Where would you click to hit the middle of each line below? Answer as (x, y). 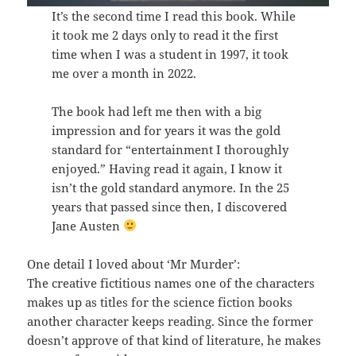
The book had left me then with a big (156, 111)
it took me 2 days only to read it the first (164, 35)
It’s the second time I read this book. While (173, 15)
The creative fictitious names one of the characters (171, 282)
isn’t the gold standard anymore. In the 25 (170, 187)
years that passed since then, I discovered (169, 206)
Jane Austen (87, 225)
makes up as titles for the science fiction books (160, 302)
